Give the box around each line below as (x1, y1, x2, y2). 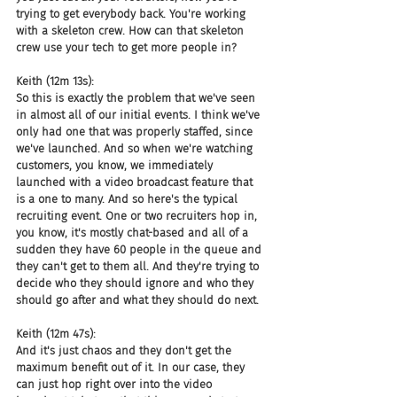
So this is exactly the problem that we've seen (16, 91, 259, 105)
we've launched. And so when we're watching (16, 142, 256, 155)
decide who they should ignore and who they (16, 276, 257, 290)
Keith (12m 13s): (16, 74, 94, 88)
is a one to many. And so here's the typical (16, 192, 241, 206)
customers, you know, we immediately (16, 159, 216, 172)
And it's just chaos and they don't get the (16, 344, 235, 357)
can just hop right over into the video (16, 378, 215, 391)
